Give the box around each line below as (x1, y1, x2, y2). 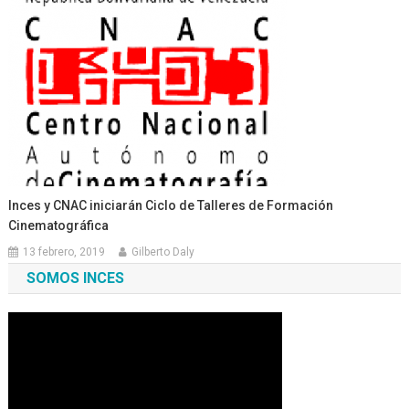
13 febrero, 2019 (23, 246, 106, 259)
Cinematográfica (8, 218, 110, 234)
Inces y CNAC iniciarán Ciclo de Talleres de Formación (8, 198, 334, 214)
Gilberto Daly (131, 246, 195, 259)
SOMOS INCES (26, 269, 124, 288)
